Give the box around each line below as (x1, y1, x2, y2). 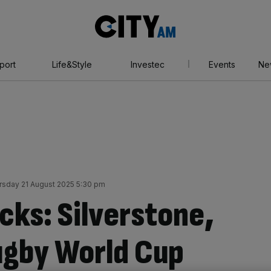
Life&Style (51, 59, 92, 70)
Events (208, 59, 235, 70)
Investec (130, 59, 165, 70)
